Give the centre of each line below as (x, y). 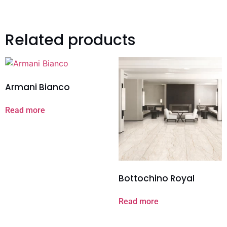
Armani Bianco (37, 87)
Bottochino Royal (157, 178)
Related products (70, 40)
